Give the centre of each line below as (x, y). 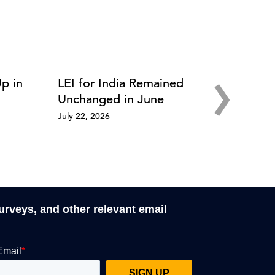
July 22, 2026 (83, 116)
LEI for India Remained (120, 83)
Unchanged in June (110, 99)
